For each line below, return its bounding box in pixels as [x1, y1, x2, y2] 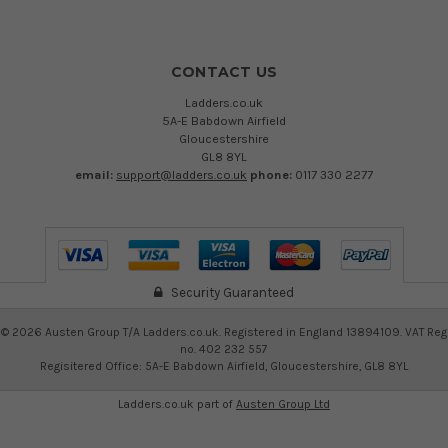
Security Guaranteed [168, 284, 294, 300]
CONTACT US [170, 62, 278, 81]
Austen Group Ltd [236, 396, 330, 411]
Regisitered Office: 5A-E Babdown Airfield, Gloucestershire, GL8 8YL [40, 358, 408, 373]
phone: [250, 166, 295, 182]
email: [75, 166, 116, 182]
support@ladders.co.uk [116, 166, 247, 182]
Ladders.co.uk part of [118, 396, 236, 411]
